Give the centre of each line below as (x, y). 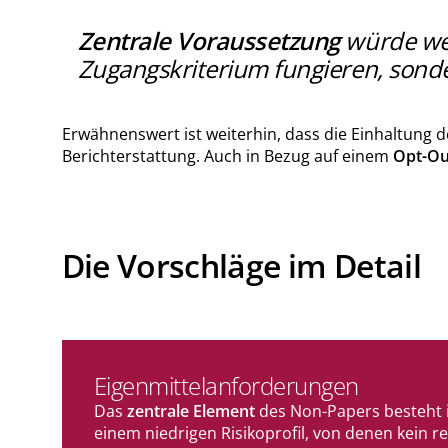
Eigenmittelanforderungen (226, 386)
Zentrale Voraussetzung (208, 41)
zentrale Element (190, 411)
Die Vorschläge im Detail (241, 266)
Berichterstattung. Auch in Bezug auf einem (227, 156)
